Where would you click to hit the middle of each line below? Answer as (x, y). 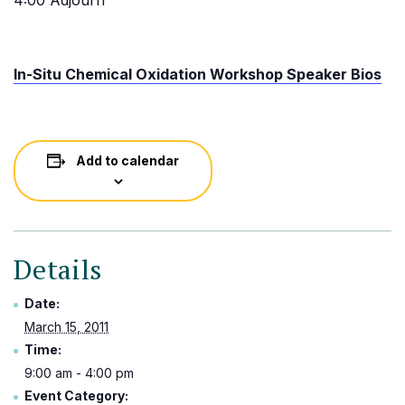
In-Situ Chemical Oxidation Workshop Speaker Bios (198, 74)
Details (58, 269)
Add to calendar (127, 160)
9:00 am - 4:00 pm (79, 373)
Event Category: (76, 396)
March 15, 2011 (66, 327)
